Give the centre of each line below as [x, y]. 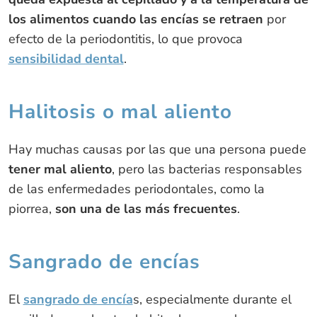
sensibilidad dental [66, 58]
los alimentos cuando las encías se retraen [136, 19]
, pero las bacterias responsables [207, 169]
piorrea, [31, 208]
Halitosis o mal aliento [120, 111]
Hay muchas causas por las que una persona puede [157, 149]
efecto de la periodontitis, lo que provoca [125, 39]
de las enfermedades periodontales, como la [136, 189]
